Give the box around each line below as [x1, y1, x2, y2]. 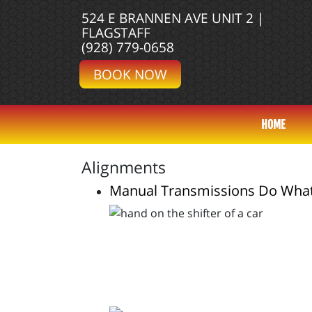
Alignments [81, 156, 166, 178]
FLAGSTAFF [81, 23, 150, 42]
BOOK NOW [93, 65, 167, 84]
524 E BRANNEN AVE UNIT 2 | [81, 8, 264, 27]
